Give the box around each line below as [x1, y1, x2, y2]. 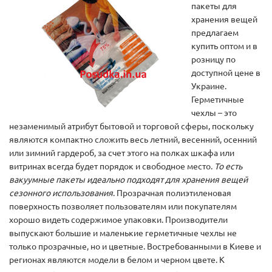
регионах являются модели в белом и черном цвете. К [9, 254, 225, 265]
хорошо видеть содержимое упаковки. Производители [9, 214, 228, 225]
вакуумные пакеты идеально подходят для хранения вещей [9, 174, 248, 185]
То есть [214, 161, 242, 171]
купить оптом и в [191, 41, 257, 51]
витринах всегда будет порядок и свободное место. [9, 161, 214, 171]
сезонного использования [9, 188, 113, 198]
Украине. [191, 81, 226, 91]
